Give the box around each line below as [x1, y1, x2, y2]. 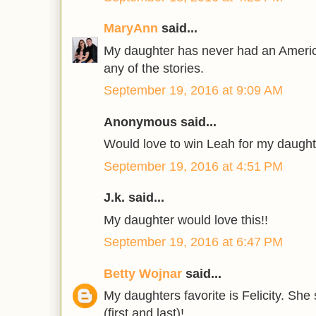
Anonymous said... [104, 114, 217, 129]
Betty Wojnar [104, 266, 182, 281]
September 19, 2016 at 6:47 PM [104, 235, 283, 250]
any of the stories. [104, 61, 204, 75]
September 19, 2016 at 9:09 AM [104, 83, 283, 98]
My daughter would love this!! [104, 212, 268, 227]
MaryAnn [104, 21, 158, 36]
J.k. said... [104, 190, 164, 205]
